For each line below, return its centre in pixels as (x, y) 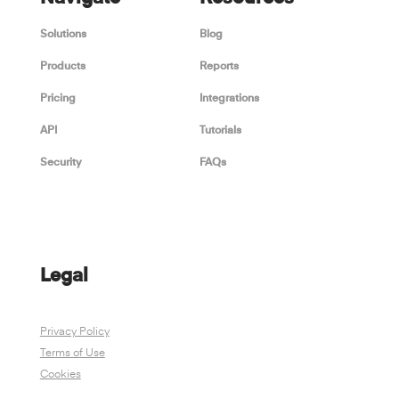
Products (62, 66)
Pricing (57, 98)
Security (61, 163)
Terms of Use (72, 354)
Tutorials (220, 130)
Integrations (229, 98)
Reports (219, 66)
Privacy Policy (74, 333)
